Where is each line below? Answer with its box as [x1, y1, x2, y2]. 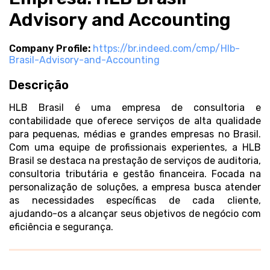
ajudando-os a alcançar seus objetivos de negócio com [9, 208, 261, 219]
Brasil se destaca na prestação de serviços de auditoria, [9, 155, 261, 166]
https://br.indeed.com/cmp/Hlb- [93, 43, 240, 54]
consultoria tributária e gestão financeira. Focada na [9, 168, 261, 180]
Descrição [9, 78, 69, 92]
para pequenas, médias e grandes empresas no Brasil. [9, 128, 261, 140]
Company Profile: [9, 43, 90, 54]
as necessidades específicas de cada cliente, [9, 195, 261, 206]
